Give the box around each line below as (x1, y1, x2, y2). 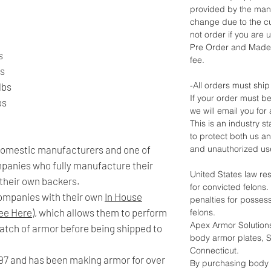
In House (105, 190, 142, 203)
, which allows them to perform (34, 206, 167, 218)
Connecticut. (190, 245, 239, 256)
